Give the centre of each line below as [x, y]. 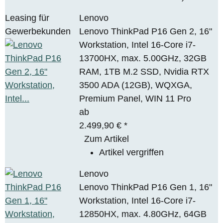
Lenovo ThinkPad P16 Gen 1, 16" [146, 187]
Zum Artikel [107, 139]
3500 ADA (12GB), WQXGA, [136, 85]
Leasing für [27, 18]
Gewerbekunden [38, 31]
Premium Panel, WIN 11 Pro [135, 98]
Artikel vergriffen [132, 152]
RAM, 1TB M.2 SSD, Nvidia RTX [144, 71]
